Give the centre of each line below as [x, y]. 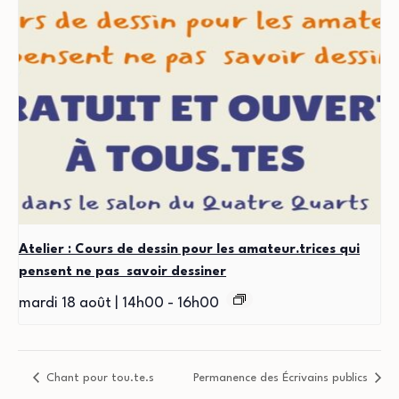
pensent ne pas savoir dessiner [122, 272]
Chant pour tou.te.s [98, 379]
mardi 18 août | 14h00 [91, 303]
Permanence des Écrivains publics [282, 379]
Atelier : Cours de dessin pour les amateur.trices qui [189, 249]
